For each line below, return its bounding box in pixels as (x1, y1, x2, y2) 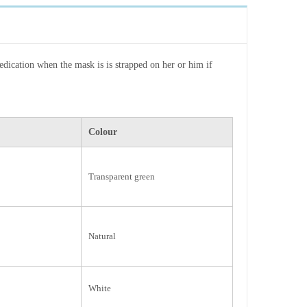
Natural (88, 230, 116, 241)
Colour (88, 126, 117, 137)
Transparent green (88, 171, 155, 182)
